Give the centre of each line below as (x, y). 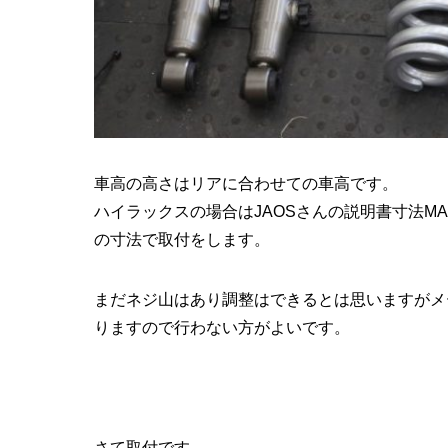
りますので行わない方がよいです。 (221, 328)
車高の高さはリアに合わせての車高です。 (245, 184)
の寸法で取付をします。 (181, 240)
